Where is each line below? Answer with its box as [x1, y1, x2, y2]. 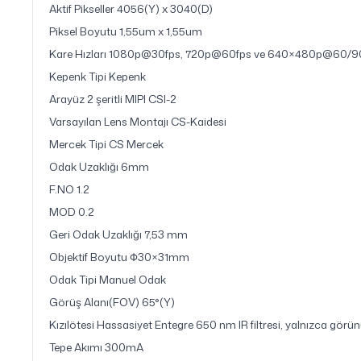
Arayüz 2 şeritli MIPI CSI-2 [49, 91, 176, 106]
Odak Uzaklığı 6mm [49, 159, 149, 174]
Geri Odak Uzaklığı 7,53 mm [49, 226, 188, 242]
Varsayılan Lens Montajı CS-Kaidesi [49, 114, 226, 129]
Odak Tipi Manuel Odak [49, 272, 166, 287]
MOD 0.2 [49, 204, 94, 219]
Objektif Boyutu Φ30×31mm [49, 249, 189, 264]
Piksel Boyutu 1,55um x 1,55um [49, 23, 202, 39]
